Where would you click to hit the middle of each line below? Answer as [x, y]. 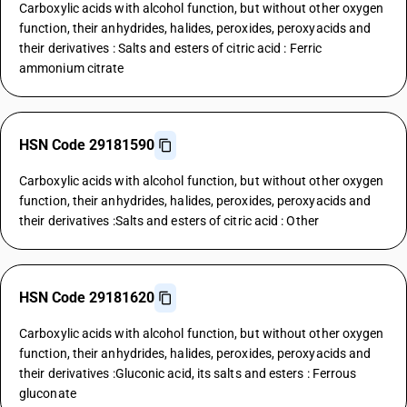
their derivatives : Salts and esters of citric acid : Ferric [171, 48]
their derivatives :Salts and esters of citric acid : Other [169, 221]
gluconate [48, 393]
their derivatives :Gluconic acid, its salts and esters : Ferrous [188, 373]
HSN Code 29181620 [87, 298]
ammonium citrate [72, 68]
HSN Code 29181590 [87, 145]
